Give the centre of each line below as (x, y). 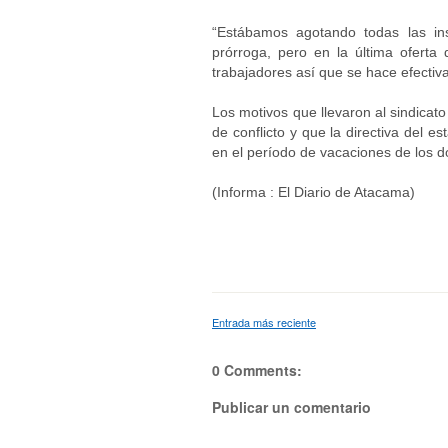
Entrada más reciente (264, 321)
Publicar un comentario (291, 406)
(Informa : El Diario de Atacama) (313, 192)
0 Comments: (257, 369)
